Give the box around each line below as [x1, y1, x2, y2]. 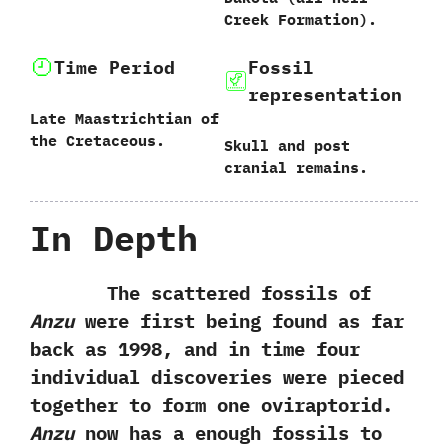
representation [248, 82, 402, 106]
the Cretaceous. [30, 130, 165, 150]
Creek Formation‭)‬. [224, 10, 377, 30]
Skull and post [224, 135, 350, 155]
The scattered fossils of [30, 281, 371, 306]
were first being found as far [74, 309, 404, 334]
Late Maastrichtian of [30, 108, 219, 128]
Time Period [54, 55, 175, 79]
